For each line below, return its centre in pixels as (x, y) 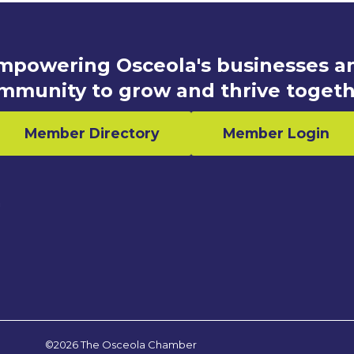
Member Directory (92, 134)
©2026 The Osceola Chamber (121, 345)
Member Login (276, 134)
